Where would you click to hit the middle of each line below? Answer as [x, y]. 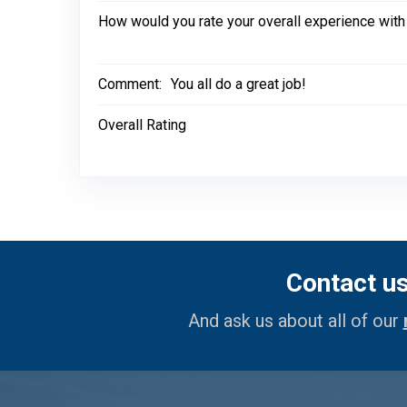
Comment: [130, 84]
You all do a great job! [238, 84]
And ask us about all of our [295, 321]
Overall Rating [142, 125]
